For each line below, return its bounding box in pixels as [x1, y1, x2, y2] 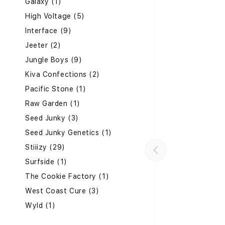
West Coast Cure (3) [25, 187, 99, 195]
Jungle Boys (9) [25, 56, 82, 64]
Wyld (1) [25, 201, 56, 209]
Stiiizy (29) [25, 143, 65, 151]
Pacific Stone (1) [25, 85, 86, 93]
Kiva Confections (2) [25, 70, 100, 78]
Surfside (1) [25, 158, 67, 166]
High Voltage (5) [25, 12, 85, 20]
